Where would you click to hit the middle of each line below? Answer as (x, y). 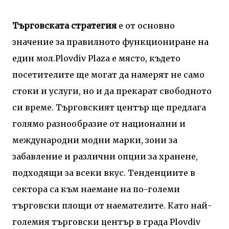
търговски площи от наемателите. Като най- (112, 205)
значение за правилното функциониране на (110, 42)
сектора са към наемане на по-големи (96, 189)
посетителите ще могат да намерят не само (108, 74)
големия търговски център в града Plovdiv (106, 222)
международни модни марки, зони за (95, 140)
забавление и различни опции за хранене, (105, 156)
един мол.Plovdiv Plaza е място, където (96, 58)
